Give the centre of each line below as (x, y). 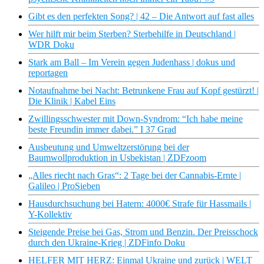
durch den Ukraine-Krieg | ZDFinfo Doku (107, 243)
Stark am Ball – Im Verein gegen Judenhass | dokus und (132, 62)
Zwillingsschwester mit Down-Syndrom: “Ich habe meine (136, 119)
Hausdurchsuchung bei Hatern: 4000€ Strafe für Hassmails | (140, 204)
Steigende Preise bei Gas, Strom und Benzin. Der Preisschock (143, 232)
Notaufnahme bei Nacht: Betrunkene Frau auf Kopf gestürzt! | (143, 91)
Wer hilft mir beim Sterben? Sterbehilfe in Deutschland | (132, 34)
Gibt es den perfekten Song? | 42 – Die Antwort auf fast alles (141, 16)
